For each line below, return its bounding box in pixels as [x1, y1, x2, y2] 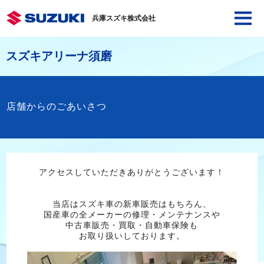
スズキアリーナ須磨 [6, 49, 112, 62]
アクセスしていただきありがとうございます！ [39, 167, 225, 177]
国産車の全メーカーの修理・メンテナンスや [43, 210, 220, 220]
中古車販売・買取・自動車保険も [65, 220, 199, 230]
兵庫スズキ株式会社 [91, 14, 156, 22]
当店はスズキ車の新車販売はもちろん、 [52, 199, 212, 209]
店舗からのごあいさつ [6, 101, 107, 111]
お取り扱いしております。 [78, 231, 185, 241]
